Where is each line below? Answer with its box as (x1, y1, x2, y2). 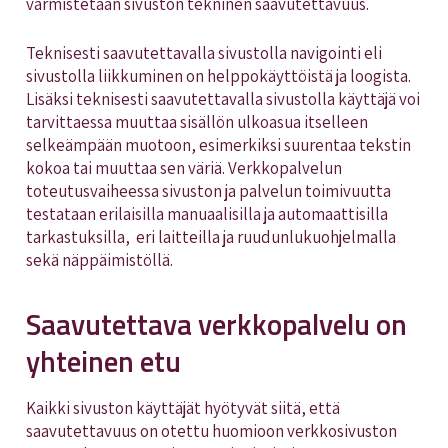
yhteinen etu (25, 338, 181, 383)
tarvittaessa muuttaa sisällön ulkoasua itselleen (25, 110, 368, 133)
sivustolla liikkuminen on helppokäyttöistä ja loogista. (25, 64, 411, 87)
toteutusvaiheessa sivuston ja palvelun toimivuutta (25, 179, 391, 202)
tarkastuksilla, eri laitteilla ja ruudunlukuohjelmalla (25, 225, 396, 248)
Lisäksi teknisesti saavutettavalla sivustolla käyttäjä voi (25, 87, 420, 110)
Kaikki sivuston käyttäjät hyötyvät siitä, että (25, 396, 340, 419)
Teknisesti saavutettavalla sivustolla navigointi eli (25, 41, 382, 64)
